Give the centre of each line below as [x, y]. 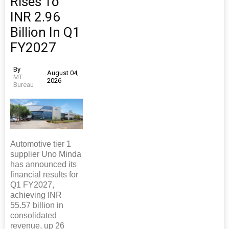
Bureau [24, 84]
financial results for [44, 174]
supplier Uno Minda [46, 154]
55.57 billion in [37, 205]
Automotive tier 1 [41, 144]
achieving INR [36, 195]
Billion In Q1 [45, 32]
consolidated [33, 215]
